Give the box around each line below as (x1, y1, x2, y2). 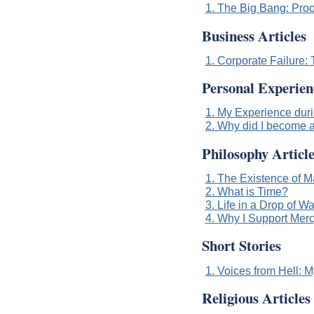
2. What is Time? (205, 184, 288, 198)
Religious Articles (201, 287, 310, 308)
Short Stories (201, 235, 281, 257)
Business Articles (201, 25, 306, 46)
